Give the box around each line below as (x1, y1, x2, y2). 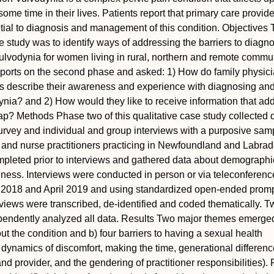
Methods (17, 111, 54, 121)
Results (121, 213, 154, 224)
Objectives (222, 23, 268, 33)
